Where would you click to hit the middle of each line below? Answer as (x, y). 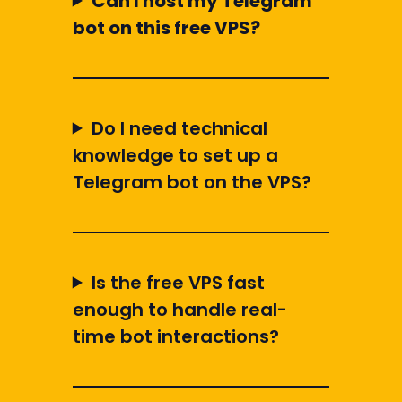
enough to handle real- (179, 309)
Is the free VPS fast (178, 282)
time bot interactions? (175, 336)
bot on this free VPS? (166, 27)
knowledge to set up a (175, 155)
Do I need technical (179, 128)
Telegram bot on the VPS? (192, 182)
